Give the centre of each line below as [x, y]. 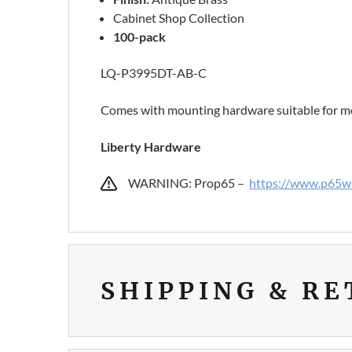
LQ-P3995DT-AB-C [154, 73]
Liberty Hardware [151, 147]
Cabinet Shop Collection [179, 18]
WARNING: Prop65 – [189, 183]
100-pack [140, 37]
